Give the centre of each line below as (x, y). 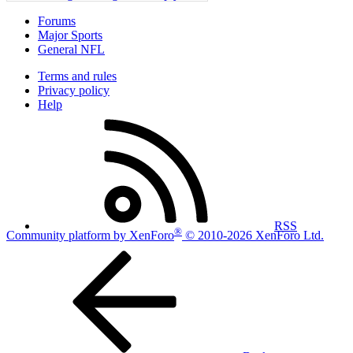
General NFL (71, 50)
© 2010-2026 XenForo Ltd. (255, 235)
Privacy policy (74, 91)
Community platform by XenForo (90, 235)
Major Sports (70, 35)
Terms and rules (77, 76)
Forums (57, 21)
